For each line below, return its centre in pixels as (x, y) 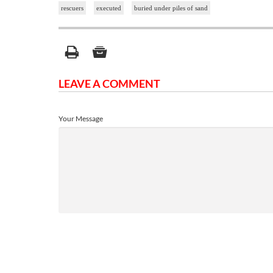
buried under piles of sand (171, 8)
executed (109, 8)
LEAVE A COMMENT (109, 84)
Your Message (81, 119)
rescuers (72, 8)
